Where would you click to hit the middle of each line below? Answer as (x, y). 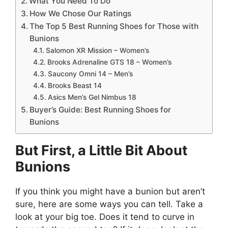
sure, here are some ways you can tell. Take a (109, 204)
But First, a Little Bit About (101, 151)
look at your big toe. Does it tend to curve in (105, 217)
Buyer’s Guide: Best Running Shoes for (101, 110)
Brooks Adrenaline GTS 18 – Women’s (109, 62)
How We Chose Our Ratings (81, 14)
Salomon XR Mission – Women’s (97, 51)
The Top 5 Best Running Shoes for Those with (114, 26)
